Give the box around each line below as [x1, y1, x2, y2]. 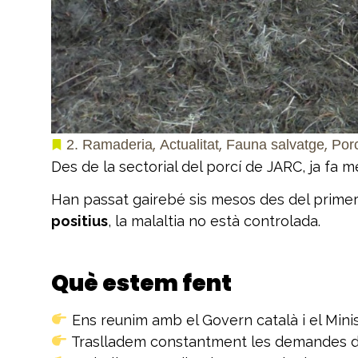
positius [51, 213, 108, 230]
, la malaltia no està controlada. [108, 213, 320, 230]
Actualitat [160, 136, 219, 153]
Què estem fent [51, 267, 232, 299]
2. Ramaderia [66, 136, 153, 153]
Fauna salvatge [226, 136, 324, 153]
